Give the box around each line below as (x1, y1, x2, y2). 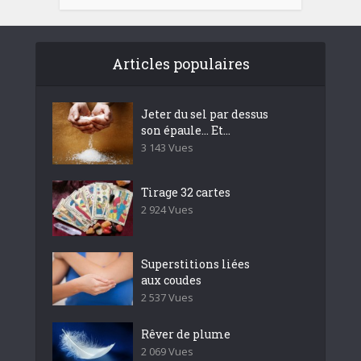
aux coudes (141, 272, 201, 288)
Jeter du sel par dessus (141, 106, 268, 122)
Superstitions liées (141, 255, 250, 272)
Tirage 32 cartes (141, 184, 230, 200)
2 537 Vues (141, 289, 193, 305)
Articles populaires (111, 54, 250, 74)
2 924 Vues (141, 201, 193, 217)
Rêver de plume (141, 326, 230, 342)
